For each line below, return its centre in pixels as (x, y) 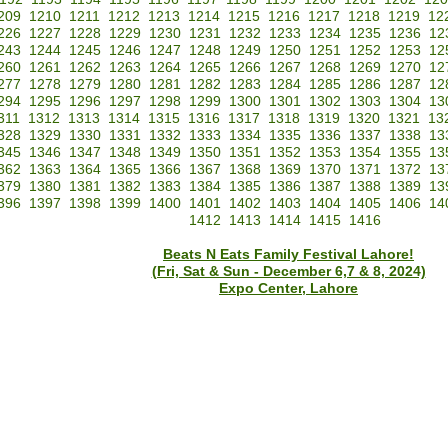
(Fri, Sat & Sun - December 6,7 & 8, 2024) (288, 272)
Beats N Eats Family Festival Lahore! (288, 255)
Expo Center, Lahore (288, 289)
